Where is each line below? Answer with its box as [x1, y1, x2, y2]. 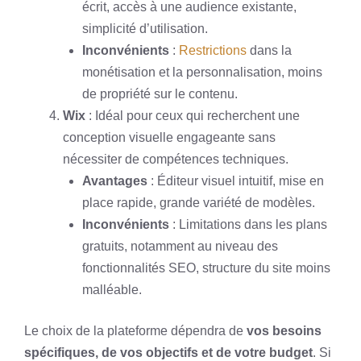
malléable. [82, 283, 142, 297]
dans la [247, 44, 292, 57]
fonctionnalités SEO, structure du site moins [82, 261, 330, 275]
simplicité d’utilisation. [82, 22, 208, 35]
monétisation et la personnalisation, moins [82, 65, 322, 79]
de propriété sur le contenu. [82, 87, 238, 101]
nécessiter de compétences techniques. [63, 152, 288, 166]
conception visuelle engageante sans [63, 131, 276, 144]
